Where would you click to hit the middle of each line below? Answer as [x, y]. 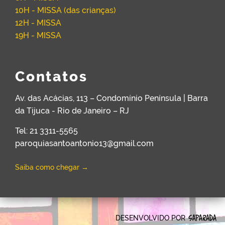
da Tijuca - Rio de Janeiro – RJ [72, 111]
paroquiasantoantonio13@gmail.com [84, 144]
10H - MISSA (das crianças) [66, 11]
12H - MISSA [38, 23]
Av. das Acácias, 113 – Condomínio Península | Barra [111, 98]
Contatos [51, 77]
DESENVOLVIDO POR [151, 218]
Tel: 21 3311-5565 [46, 131]
